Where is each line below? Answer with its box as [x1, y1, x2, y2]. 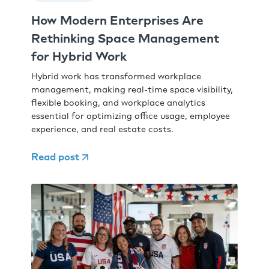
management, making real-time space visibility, [31, 85, 234, 95]
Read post [31, 151, 80, 163]
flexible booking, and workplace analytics [31, 98, 206, 109]
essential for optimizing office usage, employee [31, 111, 231, 122]
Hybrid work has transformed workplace [31, 71, 202, 82]
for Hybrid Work [31, 49, 127, 64]
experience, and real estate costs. [31, 124, 174, 135]
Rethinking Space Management [31, 31, 220, 46]
